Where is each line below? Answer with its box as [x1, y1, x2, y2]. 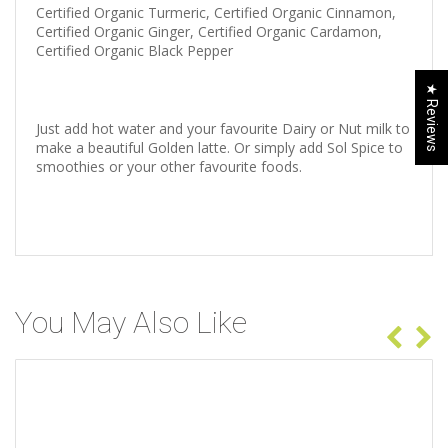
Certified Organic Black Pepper [36, 40, 233, 60]
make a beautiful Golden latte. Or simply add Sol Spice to [36, 137, 403, 157]
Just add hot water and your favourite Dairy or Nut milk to [36, 118, 410, 138]
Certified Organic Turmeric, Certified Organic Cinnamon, [36, 2, 396, 22]
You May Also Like [15, 304, 247, 340]
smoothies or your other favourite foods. [36, 156, 302, 176]
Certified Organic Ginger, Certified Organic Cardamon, [36, 21, 382, 41]
